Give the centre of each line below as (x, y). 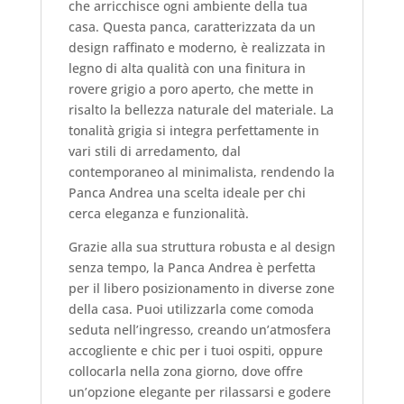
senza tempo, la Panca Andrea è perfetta (192, 267)
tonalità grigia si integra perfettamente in (193, 130)
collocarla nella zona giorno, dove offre (185, 371)
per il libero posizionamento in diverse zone (201, 288)
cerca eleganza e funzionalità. (158, 213)
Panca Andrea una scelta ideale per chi (187, 193)
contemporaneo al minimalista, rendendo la (201, 172)
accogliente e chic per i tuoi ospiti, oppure (195, 350)
